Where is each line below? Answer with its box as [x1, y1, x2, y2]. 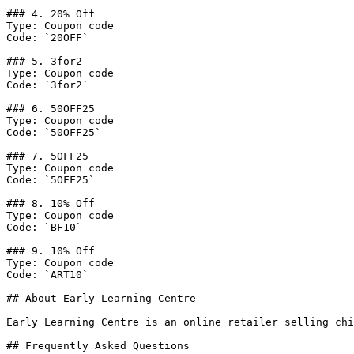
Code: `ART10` [6, 269, 88, 281]
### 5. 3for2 [6, 55, 82, 67]
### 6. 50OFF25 [6, 103, 95, 115]
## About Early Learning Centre [6, 292, 196, 304]
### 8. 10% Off [6, 198, 95, 209]
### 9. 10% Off [6, 245, 95, 257]
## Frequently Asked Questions [6, 340, 190, 352]
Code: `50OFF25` [6, 126, 101, 138]
